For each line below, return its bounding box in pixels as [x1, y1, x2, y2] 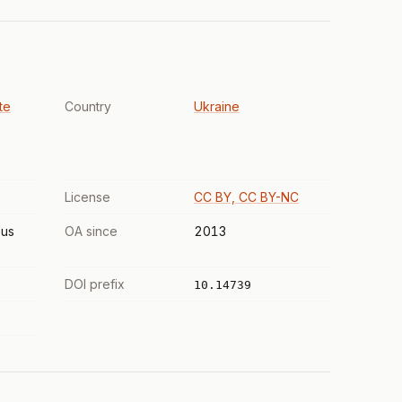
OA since [65, 223, 118, 239]
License [65, 189, 110, 205]
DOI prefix [65, 276, 125, 292]
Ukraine [194, 99, 240, 114]
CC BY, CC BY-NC [194, 189, 299, 205]
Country [65, 99, 111, 114]
